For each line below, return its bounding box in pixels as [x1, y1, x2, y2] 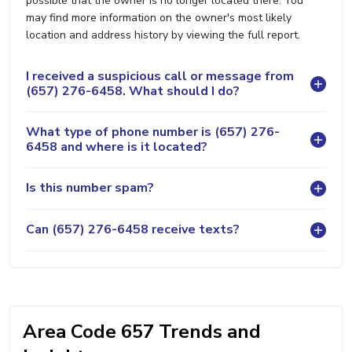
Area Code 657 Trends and [23, 318, 261, 344]
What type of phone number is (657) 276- [26, 123, 280, 141]
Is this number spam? [26, 179, 154, 197]
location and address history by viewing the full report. [26, 27, 300, 42]
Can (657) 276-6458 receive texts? [26, 221, 240, 239]
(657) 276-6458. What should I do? [26, 82, 240, 100]
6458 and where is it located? [26, 137, 207, 156]
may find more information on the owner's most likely [26, 9, 291, 25]
